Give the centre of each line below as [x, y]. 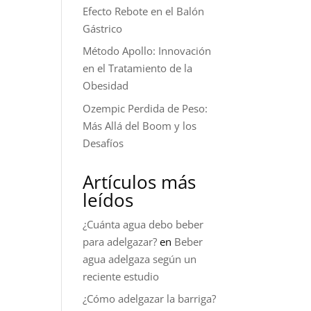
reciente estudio [121, 276]
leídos [108, 200]
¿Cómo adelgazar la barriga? [150, 299]
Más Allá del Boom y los [140, 125]
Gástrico [103, 28]
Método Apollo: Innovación [147, 51]
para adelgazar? [120, 241]
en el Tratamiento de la [138, 68]
